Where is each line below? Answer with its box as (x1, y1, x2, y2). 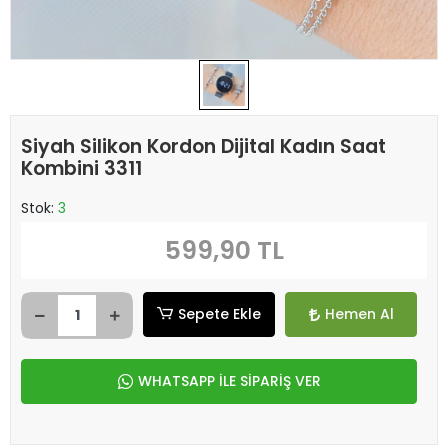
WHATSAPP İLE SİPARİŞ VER (137, 371, 321, 391)
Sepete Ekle (178, 304, 262, 324)
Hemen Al (324, 304, 394, 324)
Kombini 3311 (21, 155, 142, 182)
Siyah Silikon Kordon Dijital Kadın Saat (21, 133, 386, 160)
